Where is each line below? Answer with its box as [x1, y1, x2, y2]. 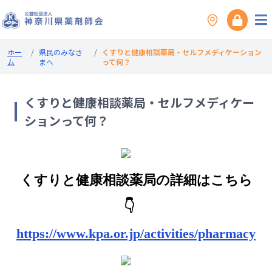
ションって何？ [24, 112, 109, 129]
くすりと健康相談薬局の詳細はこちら [19, 172, 253, 188]
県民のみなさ [39, 47, 83, 57]
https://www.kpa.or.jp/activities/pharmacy [16, 225, 256, 241]
